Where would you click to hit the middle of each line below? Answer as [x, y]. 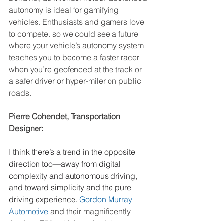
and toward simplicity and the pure [71, 188]
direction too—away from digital [66, 164]
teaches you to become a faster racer [75, 57]
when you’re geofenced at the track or [76, 69]
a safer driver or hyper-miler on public [76, 81]
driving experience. [44, 200]
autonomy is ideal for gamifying [65, 10]
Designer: [26, 129]
